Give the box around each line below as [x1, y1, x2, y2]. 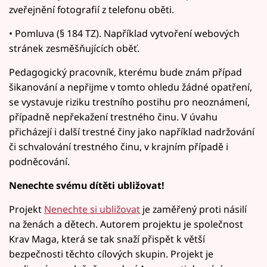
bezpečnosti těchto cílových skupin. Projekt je [9, 247, 213, 260]
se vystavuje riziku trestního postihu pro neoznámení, [9, 95, 250, 108]
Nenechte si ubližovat [44, 202, 140, 216]
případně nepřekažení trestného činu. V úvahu [9, 110, 218, 123]
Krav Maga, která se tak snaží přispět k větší [9, 232, 205, 246]
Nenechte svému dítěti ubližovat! [9, 178, 164, 192]
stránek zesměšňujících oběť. [9, 41, 139, 55]
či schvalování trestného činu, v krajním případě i [9, 139, 228, 153]
